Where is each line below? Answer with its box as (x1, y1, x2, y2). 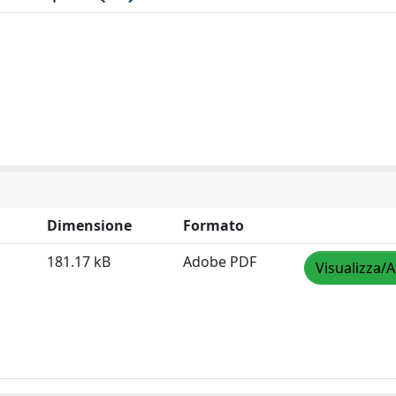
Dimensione (47, 216, 132, 235)
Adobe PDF (183, 252, 256, 271)
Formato (183, 216, 244, 235)
